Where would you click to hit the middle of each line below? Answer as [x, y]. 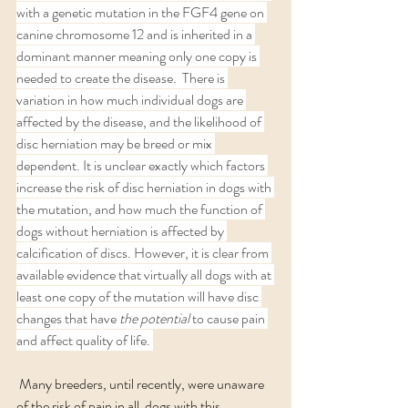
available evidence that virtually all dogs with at [145, 275]
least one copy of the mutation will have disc [139, 296]
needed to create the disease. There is [122, 78]
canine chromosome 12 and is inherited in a [136, 34]
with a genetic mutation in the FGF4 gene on [142, 12]
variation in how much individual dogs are [131, 100]
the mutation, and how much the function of [141, 209]
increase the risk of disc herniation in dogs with [145, 187]
